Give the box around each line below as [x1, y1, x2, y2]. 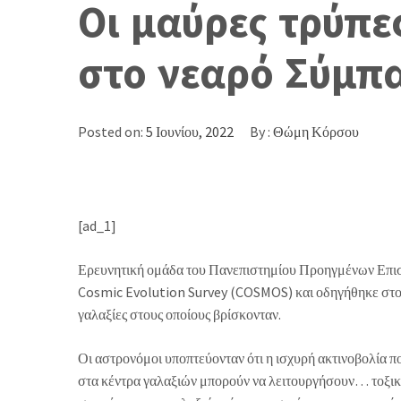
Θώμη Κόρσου [273, 122, 359, 141]
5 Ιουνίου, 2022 [146, 122, 234, 141]
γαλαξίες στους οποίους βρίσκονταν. [78, 304, 281, 323]
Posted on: [78, 122, 146, 141]
